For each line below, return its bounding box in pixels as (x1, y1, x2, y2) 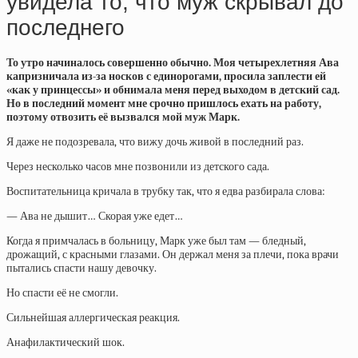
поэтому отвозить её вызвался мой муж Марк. (6, 110, 240, 124)
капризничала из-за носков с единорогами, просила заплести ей (6, 70, 326, 83)
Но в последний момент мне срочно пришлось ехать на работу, (6, 97, 321, 110)
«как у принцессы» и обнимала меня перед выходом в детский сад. (6, 83, 340, 97)
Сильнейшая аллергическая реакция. (6, 311, 180, 324)
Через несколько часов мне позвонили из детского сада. (6, 160, 269, 173)
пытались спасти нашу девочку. (6, 261, 157, 275)
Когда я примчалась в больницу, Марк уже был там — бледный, (6, 234, 306, 248)
